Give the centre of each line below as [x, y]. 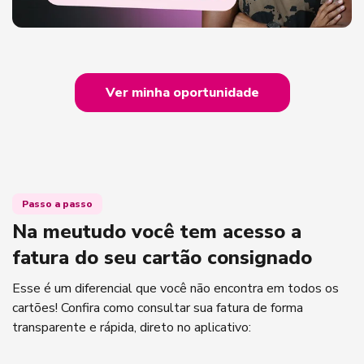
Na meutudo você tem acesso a [157, 232]
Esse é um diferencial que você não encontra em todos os [175, 289]
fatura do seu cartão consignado [162, 258]
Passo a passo [57, 204]
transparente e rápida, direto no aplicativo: [132, 328]
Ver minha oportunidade [182, 93]
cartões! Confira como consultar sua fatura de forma [158, 308]
